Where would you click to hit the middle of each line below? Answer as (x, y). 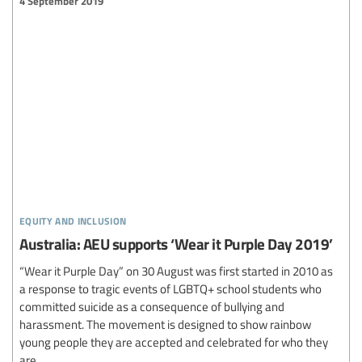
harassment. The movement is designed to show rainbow (165, 324)
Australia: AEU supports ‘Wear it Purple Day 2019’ (176, 244)
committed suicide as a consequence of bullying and (152, 307)
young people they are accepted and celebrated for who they (174, 342)
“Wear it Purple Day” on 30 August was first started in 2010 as (176, 271)
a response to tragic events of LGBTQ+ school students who (170, 289)
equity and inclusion (73, 219)
